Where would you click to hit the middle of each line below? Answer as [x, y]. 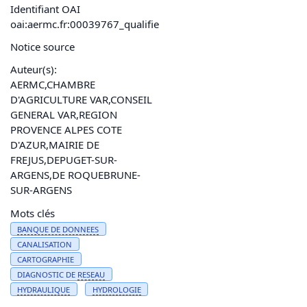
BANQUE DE [40, 229]
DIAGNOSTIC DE [48, 274]
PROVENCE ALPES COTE [66, 130]
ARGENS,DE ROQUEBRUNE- [75, 175]
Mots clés [33, 213]
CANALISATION [45, 244]
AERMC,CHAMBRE [53, 85]
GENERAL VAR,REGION [64, 115]
